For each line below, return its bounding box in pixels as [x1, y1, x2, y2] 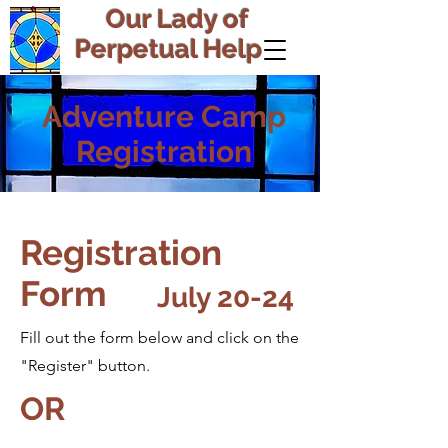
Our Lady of [93, 4, 249, 34]
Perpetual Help [74, 34, 268, 64]
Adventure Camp [41, 99, 286, 134]
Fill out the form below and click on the [20, 328, 299, 347]
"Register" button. [20, 356, 150, 375]
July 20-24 [156, 281, 294, 314]
